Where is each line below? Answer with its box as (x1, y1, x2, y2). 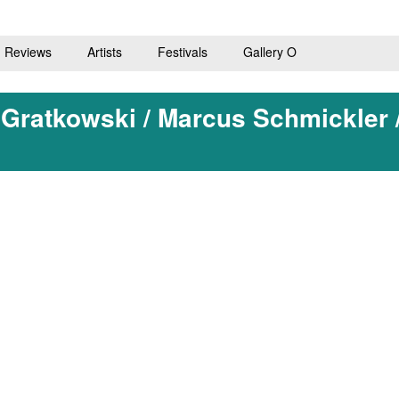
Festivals (157, 42, 208, 61)
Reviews (4, 42, 52, 61)
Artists (86, 42, 122, 61)
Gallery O (242, 42, 297, 61)
